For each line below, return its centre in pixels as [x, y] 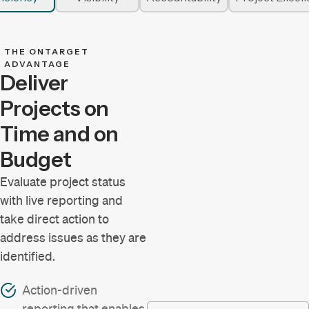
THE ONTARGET [47, 51]
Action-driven [60, 290]
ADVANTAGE [38, 63]
